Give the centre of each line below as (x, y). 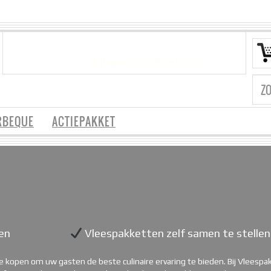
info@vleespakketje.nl (147, 61)
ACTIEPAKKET (84, 122)
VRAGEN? (69, 60)
